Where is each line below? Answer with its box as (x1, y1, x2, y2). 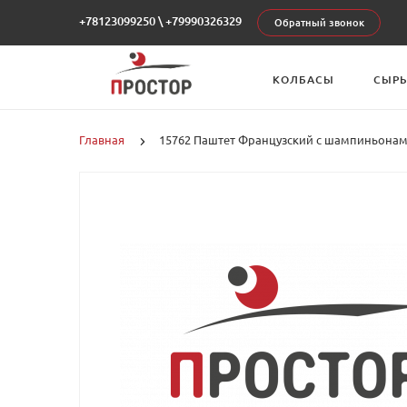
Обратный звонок (274, 17, 364, 28)
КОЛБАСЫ (272, 74, 334, 85)
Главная (79, 134, 124, 146)
